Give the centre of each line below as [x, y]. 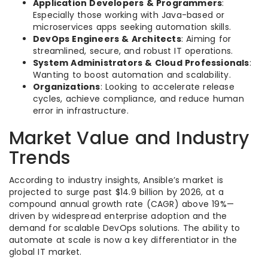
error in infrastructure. [81, 111]
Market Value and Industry [129, 138]
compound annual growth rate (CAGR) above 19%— [122, 204]
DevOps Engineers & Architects [107, 39]
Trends [40, 158]
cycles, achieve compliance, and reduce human [138, 99]
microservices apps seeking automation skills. [132, 27]
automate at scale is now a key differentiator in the [123, 240]
